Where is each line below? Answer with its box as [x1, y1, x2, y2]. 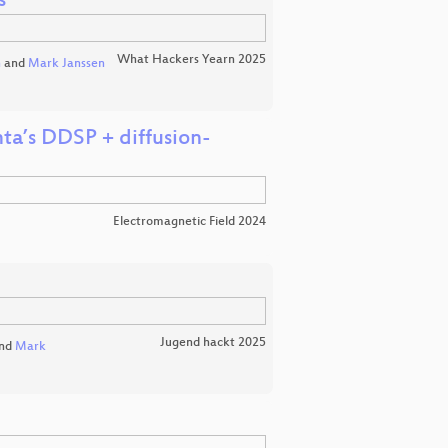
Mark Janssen [27, 57, 105, 72]
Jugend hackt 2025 [160, 335, 266, 350]
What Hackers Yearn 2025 [117, 53, 266, 67]
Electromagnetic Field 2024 [113, 215, 266, 229]
